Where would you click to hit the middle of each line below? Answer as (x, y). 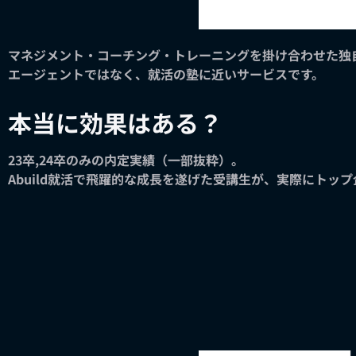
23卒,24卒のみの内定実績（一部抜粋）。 (126, 159)
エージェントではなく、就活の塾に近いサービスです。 (166, 74)
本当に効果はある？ (115, 122)
